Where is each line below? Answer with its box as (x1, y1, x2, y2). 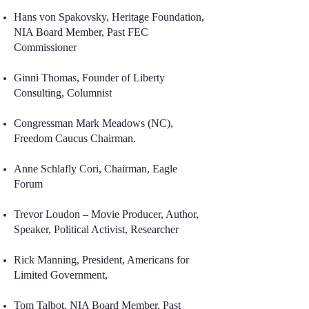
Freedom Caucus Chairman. (14, 132, 139, 144)
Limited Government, (14, 269, 108, 281)
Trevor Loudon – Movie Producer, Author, (14, 208, 199, 220)
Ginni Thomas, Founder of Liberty (14, 72, 165, 83)
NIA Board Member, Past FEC (14, 26, 148, 38)
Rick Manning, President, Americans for (14, 254, 189, 266)
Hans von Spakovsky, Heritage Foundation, (14, 11, 204, 23)
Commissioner (14, 41, 77, 53)
